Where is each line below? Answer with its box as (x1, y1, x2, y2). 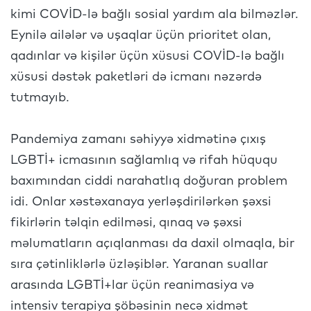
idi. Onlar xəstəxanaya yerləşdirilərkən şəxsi (10, 196, 271, 208)
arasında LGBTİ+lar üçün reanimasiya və (10, 279, 254, 292)
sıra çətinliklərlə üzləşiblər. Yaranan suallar (10, 258, 268, 271)
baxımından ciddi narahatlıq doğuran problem (10, 175, 287, 187)
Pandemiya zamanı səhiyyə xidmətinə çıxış (10, 133, 266, 146)
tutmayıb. (10, 92, 73, 104)
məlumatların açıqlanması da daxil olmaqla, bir (10, 237, 294, 250)
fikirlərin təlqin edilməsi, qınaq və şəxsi (10, 217, 242, 229)
